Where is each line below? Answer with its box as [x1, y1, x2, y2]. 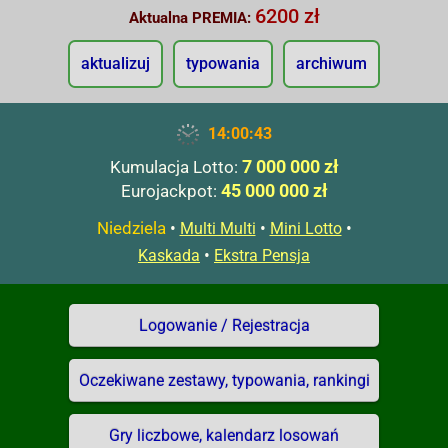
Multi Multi [179, 219, 256, 238]
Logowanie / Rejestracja [138, 316, 310, 335]
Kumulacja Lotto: [109, 157, 242, 177]
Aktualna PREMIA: [128, 9, 255, 27]
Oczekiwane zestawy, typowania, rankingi [78, 371, 370, 390]
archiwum [296, 54, 367, 73]
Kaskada [138, 246, 200, 265]
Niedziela [96, 218, 166, 238]
